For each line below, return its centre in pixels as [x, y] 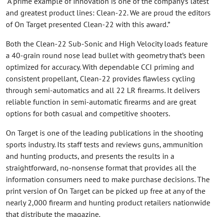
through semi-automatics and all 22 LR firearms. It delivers [103, 90]
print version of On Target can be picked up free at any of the [106, 191]
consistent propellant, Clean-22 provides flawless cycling [101, 78]
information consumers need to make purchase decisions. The [108, 179]
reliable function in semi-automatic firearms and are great [101, 101]
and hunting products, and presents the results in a [90, 156]
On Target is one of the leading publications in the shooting [105, 132]
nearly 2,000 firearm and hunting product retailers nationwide [108, 202]
